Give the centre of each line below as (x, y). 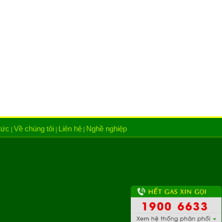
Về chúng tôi (34, 129)
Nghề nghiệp (107, 129)
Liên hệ (70, 129)
